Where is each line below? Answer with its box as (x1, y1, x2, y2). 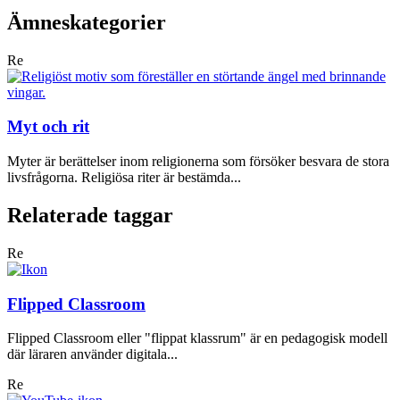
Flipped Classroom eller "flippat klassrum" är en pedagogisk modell (7, 330, 387, 346)
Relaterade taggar (7, 204, 173, 228)
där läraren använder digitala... (7, 346, 178, 362)
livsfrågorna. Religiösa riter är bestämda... (7, 170, 241, 186)
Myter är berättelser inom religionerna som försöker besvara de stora (7, 154, 389, 170)
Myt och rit (7, 117, 89, 137)
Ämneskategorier (7, 10, 166, 34)
